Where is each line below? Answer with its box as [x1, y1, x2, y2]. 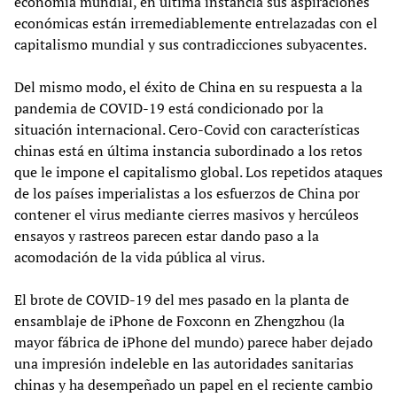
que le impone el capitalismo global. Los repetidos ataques [14, 162, 383, 183]
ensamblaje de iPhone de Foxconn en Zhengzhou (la [14, 311, 345, 331]
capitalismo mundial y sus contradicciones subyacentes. [14, 35, 367, 55]
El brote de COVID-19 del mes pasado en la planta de [14, 290, 349, 310]
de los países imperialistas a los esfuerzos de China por [14, 183, 360, 204]
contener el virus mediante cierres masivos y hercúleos [14, 205, 359, 225]
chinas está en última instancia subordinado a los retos [14, 141, 362, 161]
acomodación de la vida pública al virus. [14, 247, 265, 268]
